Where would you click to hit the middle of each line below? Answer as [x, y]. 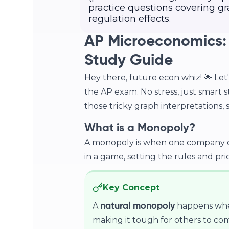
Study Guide [128, 61]
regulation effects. [129, 19]
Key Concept [131, 187]
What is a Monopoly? [140, 128]
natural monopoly [137, 206]
